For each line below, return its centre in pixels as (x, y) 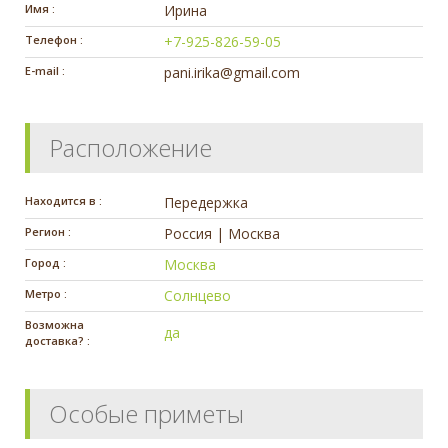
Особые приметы (146, 413)
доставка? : (57, 340)
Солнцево (198, 295)
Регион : (48, 231)
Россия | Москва (222, 233)
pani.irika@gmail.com (232, 72)
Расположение (130, 147)
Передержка (206, 202)
